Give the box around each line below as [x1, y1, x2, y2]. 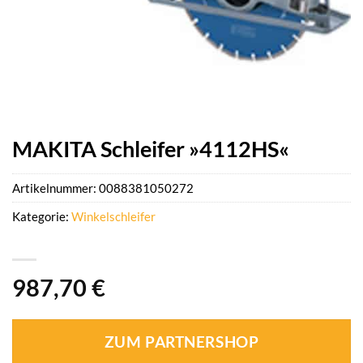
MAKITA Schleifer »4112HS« [12, 135, 289, 162]
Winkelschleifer [71, 209, 156, 224]
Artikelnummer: [12, 181, 99, 196]
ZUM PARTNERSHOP [104, 333, 259, 352]
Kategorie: [12, 209, 71, 224]
